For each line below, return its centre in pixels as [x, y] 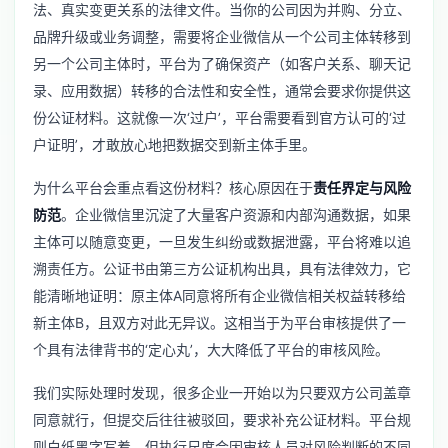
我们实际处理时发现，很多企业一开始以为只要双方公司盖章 [222, 393]
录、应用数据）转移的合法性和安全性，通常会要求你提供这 [222, 91]
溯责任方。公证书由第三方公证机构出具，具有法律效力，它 [222, 269]
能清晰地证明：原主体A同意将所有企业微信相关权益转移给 [219, 296]
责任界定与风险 [362, 188]
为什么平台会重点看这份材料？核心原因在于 [173, 188]
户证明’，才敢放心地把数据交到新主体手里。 [174, 145]
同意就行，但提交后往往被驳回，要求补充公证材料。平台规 [222, 420]
